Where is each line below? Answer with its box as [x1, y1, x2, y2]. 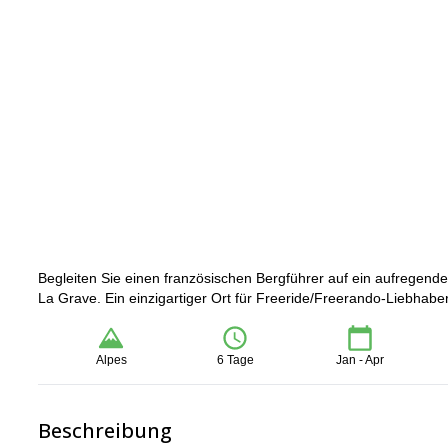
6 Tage [216, 353, 254, 367]
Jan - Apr [335, 353, 384, 367]
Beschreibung [38, 417, 172, 444]
